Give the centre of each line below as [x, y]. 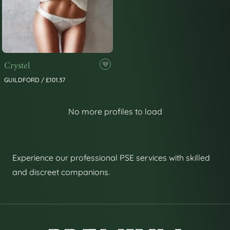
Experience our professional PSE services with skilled [111, 158]
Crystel [17, 66]
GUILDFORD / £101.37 [35, 80]
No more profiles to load [115, 112]
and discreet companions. [61, 172]
